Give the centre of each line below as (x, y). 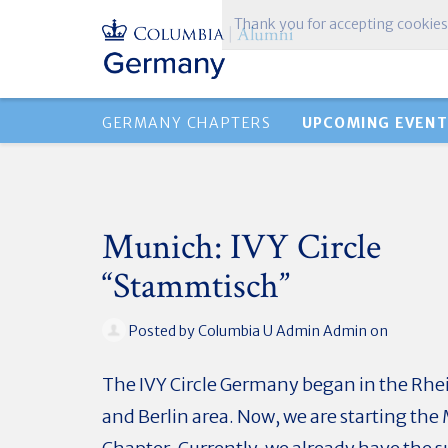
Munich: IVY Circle (241, 247)
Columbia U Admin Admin (282, 330)
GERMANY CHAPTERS (187, 123)
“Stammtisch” (196, 286)
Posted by (162, 330)
